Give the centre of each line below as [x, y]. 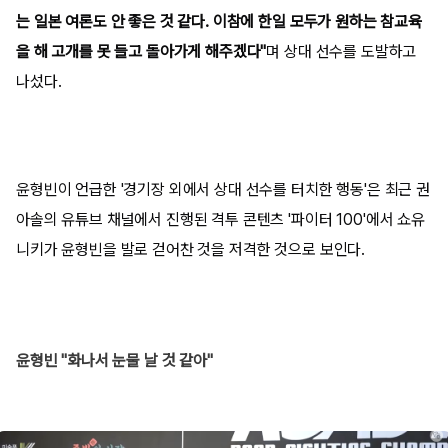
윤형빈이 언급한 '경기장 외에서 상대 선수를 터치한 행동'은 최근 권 [223, 189]
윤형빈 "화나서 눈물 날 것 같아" [114, 360]
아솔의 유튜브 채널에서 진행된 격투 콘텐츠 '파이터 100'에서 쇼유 [220, 219]
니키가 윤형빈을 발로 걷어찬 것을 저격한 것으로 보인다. [192, 249]
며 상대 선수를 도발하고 [341, 51]
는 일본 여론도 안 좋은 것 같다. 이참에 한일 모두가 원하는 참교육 [219, 21]
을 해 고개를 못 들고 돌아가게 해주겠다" [141, 51]
